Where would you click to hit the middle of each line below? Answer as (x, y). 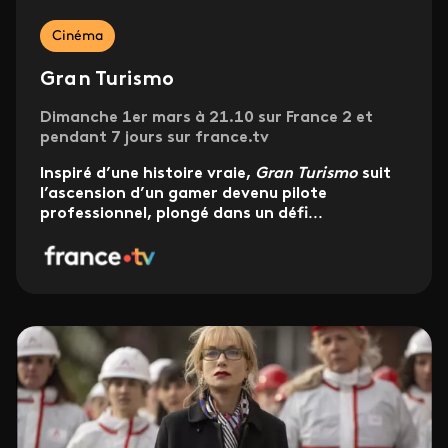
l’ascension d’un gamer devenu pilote (183, 194)
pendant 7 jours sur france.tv (154, 138)
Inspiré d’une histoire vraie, (147, 174)
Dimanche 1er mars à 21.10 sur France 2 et (206, 118)
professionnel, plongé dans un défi (174, 214)
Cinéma (77, 37)
